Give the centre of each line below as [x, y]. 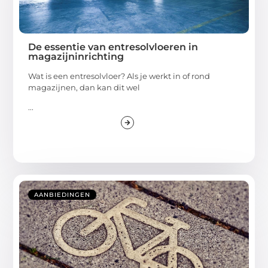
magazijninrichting [76, 56]
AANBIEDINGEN [63, 195]
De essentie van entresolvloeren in [113, 47]
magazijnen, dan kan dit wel [84, 87]
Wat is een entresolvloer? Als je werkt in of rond [119, 76]
